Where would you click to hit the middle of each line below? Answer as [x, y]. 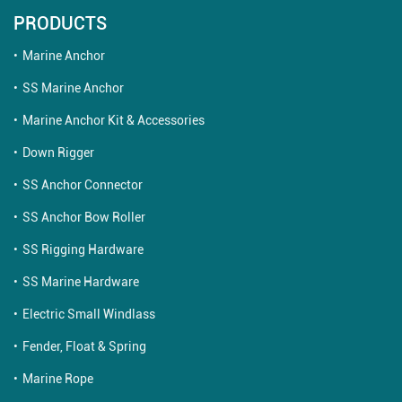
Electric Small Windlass [89, 313]
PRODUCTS [60, 22]
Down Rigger [58, 152]
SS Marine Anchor [73, 87]
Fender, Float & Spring [84, 345]
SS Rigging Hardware [83, 249]
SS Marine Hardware [81, 281]
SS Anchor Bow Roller [84, 216]
